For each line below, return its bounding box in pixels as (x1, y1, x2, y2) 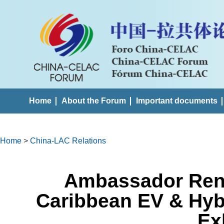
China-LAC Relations (30, 136, 106, 145)
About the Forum (61, 96, 126, 105)
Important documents (136, 96, 217, 105)
